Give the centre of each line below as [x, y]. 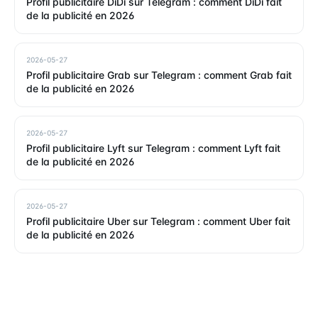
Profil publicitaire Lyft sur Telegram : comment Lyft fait [153, 148]
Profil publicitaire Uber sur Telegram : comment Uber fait [158, 221]
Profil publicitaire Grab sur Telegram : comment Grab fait [159, 75]
